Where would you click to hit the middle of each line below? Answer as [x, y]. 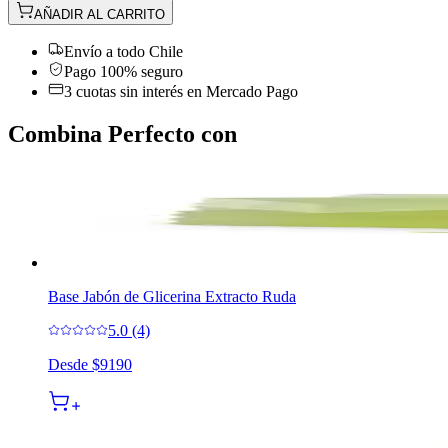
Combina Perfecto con [122, 133]
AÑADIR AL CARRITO [99, 14]
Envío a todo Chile [123, 51]
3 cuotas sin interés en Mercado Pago [181, 91]
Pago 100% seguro [123, 71]
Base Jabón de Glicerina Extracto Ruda [172, 296]
